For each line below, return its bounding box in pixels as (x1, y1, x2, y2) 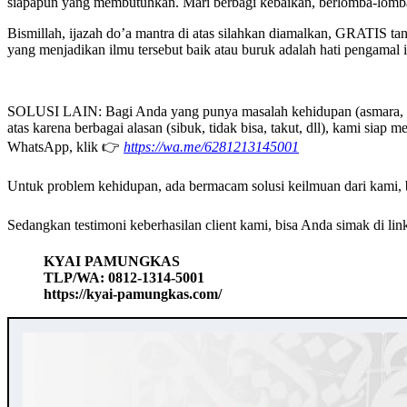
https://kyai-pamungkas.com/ (44, 285, 222, 302)
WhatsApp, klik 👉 (7, 138, 124, 154)
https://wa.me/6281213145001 (124, 138, 299, 154)
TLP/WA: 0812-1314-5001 (44, 269, 204, 285)
